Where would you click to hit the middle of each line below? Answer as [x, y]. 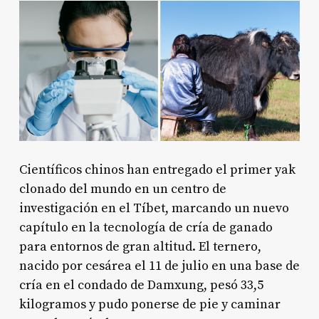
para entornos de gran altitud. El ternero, [140, 246]
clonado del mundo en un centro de [122, 189]
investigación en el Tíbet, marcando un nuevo [154, 208]
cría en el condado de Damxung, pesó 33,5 [141, 285]
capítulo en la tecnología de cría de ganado [146, 227]
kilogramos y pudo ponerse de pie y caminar [150, 304]
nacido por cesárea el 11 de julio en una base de [159, 266]
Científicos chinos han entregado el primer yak [157, 169]
